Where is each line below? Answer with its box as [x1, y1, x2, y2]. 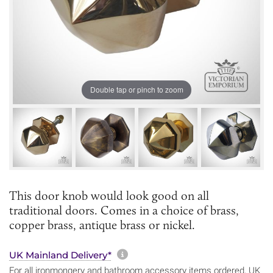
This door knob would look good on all [9, 188, 209, 203]
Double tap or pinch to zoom [90, 84, 183, 95]
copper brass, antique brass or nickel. [9, 217, 195, 232]
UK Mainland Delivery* [9, 249, 112, 261]
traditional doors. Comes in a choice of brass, [9, 202, 239, 218]
